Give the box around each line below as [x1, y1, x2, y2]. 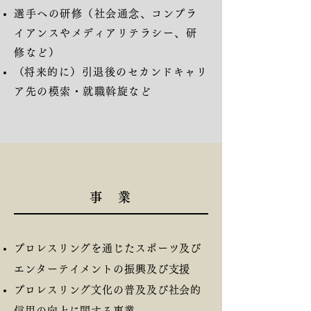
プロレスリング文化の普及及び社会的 [14, 285, 202, 295]
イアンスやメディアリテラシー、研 [14, 28, 197, 38]
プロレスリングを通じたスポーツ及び [14, 243, 202, 253]
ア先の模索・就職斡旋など [14, 86, 151, 96]
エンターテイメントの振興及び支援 [14, 264, 191, 274]
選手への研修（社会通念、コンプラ [14, 8, 197, 19]
